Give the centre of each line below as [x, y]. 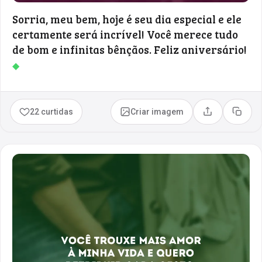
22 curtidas [52, 111]
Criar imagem [157, 111]
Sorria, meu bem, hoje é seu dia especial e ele [127, 19]
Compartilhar [232, 116]
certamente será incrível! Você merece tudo [125, 34]
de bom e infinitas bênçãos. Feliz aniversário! [130, 49]
